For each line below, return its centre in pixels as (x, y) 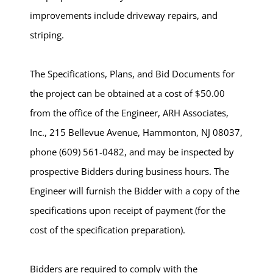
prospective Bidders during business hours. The (129, 171)
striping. (47, 35)
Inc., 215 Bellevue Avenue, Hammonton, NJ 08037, (136, 132)
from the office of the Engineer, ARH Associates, (129, 113)
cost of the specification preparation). (108, 230)
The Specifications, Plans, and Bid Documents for (132, 74)
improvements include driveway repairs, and (124, 15)
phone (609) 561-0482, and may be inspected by (132, 152)
